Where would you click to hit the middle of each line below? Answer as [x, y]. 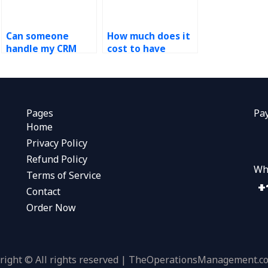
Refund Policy [57, 159]
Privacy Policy [57, 143]
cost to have [137, 49]
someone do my [144, 61]
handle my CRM [42, 49]
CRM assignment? [148, 74]
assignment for [42, 61]
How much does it [149, 36]
